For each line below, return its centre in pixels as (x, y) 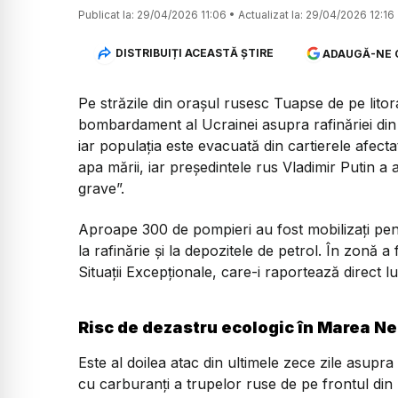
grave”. (103, 188)
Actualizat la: (271, 14)
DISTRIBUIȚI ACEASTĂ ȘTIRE (194, 53)
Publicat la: (106, 14)
